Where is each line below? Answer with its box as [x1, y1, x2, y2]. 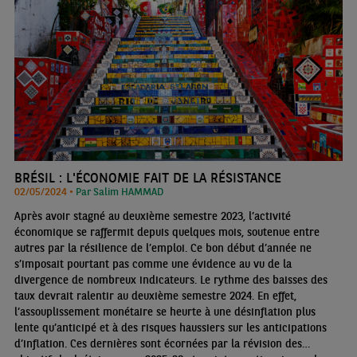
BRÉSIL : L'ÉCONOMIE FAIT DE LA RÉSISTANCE [14, 168, 281, 187]
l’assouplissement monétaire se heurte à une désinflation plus [14, 304, 316, 320]
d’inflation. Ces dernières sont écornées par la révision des [14, 336, 302, 351]
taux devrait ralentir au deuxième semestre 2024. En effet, [14, 288, 296, 304]
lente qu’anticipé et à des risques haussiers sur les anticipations [14, 320, 327, 335]
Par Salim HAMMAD [75, 185, 163, 198]
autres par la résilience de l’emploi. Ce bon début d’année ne [14, 241, 312, 256]
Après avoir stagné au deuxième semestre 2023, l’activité [14, 209, 291, 224]
